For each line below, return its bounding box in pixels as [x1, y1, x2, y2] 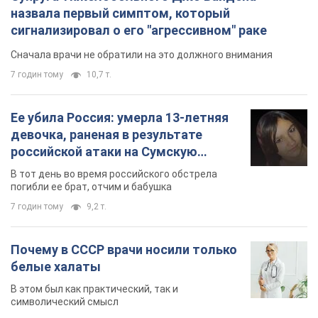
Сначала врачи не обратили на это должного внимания [11, 48, 273, 60]
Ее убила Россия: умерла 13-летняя [11, 109, 229, 125]
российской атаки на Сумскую [11, 143, 197, 159]
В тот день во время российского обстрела [11, 168, 217, 180]
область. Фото [11, 160, 104, 176]
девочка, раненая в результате [11, 126, 202, 142]
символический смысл [11, 295, 119, 307]
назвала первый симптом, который [11, 5, 230, 21]
